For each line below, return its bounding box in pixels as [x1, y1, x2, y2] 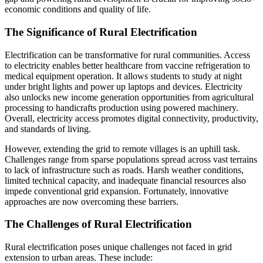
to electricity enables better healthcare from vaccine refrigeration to [5, 60, 250, 70]
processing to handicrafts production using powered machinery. [5, 102, 238, 113]
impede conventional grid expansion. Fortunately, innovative [5, 186, 228, 196]
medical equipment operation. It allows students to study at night [5, 70, 242, 81]
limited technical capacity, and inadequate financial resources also [5, 175, 246, 186]
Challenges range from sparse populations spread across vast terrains [5, 154, 257, 164]
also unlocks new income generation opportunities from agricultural [5, 92, 254, 102]
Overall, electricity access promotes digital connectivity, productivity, [5, 113, 258, 123]
